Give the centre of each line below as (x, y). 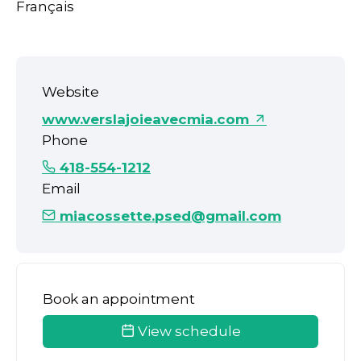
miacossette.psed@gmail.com (168, 216)
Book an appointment (119, 299)
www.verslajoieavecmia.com (147, 119)
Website (71, 92)
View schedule (187, 331)
